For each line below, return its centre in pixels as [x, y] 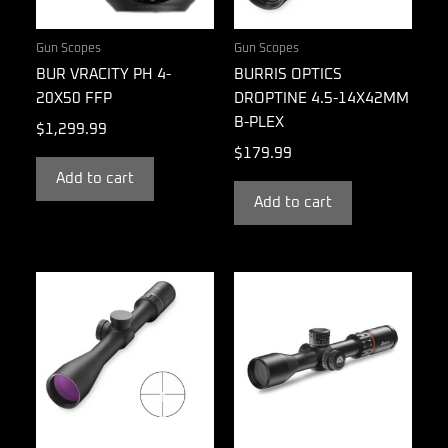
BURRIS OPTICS [288, 75]
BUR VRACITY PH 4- [103, 75]
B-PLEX [259, 123]
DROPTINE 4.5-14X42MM [321, 99]
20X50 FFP [74, 99]
